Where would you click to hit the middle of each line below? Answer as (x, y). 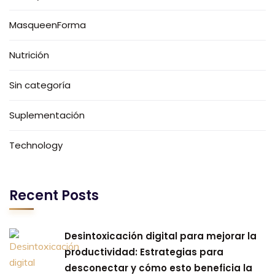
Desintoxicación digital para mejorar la (161, 236)
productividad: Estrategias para (144, 252)
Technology (36, 145)
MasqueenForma (48, 25)
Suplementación (47, 115)
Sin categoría (40, 85)
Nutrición (29, 55)
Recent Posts (54, 195)
